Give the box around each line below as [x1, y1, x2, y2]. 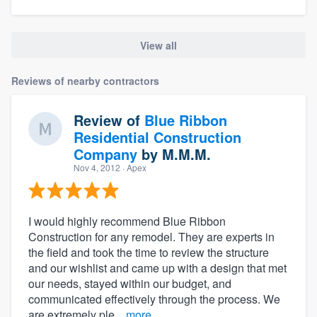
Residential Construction [74, 126, 241, 147]
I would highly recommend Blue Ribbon [28, 212, 226, 229]
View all [140, 38, 177, 52]
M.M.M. [162, 143, 211, 164]
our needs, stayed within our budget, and [28, 275, 231, 292]
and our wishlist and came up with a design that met [28, 259, 287, 276]
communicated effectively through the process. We [28, 290, 280, 307]
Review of [74, 109, 144, 130]
